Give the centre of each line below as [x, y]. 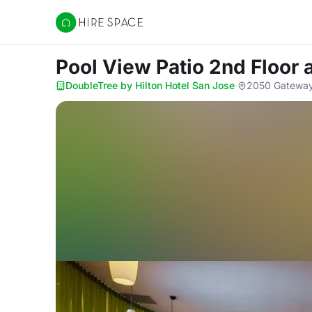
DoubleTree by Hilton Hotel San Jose [150, 85]
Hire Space [84, 29]
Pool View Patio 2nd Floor [180, 67]
